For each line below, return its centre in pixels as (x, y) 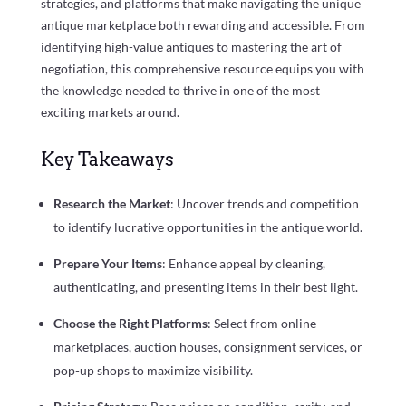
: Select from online (261, 323)
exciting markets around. (110, 111)
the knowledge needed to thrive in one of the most (180, 90)
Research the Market (111, 203)
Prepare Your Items (107, 263)
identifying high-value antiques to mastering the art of (191, 46)
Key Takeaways (107, 159)
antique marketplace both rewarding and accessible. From (203, 24)
